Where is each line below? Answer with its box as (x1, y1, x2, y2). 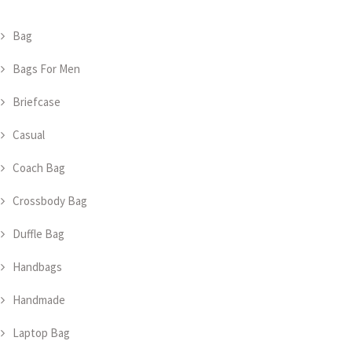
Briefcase (13, 94, 60, 109)
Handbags (13, 259, 62, 274)
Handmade (13, 292, 65, 307)
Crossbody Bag (13, 193, 87, 208)
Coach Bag (13, 160, 65, 175)
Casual (13, 127, 45, 142)
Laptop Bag (13, 325, 70, 340)
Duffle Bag (13, 226, 64, 241)
